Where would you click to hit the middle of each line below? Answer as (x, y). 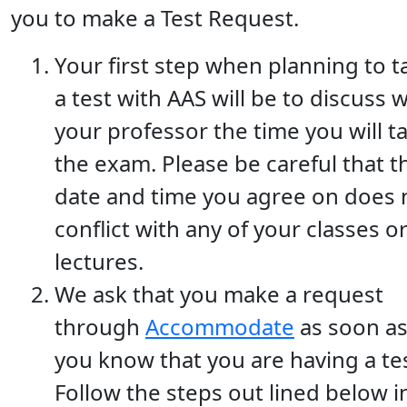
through (100, 326)
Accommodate (220, 326)
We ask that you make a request (219, 293)
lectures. (102, 261)
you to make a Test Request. (155, 17)
